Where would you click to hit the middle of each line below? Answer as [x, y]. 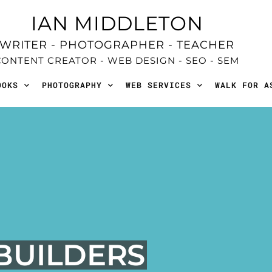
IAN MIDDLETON [117, 23]
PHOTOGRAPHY [72, 85]
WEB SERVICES [158, 85]
